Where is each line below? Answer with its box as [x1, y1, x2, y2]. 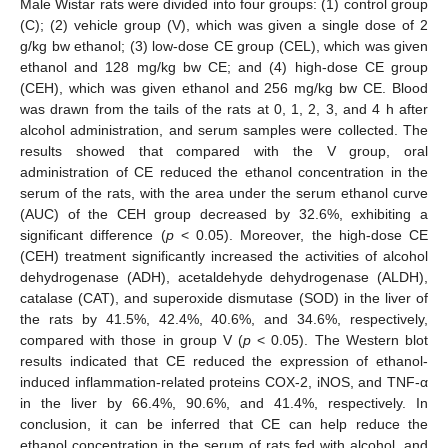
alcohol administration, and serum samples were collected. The [20, 121, 428, 138]
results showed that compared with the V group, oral [20, 142, 428, 159]
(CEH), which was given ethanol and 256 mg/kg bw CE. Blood [20, 79, 428, 96]
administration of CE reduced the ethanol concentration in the [20, 163, 428, 180]
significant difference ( [20, 226, 166, 243]
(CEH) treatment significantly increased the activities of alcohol [20, 247, 428, 264]
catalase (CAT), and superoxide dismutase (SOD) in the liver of [20, 289, 428, 306]
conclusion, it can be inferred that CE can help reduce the [20, 415, 428, 432]
